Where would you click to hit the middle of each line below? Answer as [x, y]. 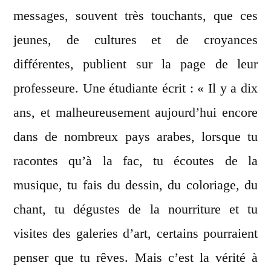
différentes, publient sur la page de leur [135, 64]
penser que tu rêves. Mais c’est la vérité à [135, 258]
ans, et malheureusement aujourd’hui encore [135, 113]
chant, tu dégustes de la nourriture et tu [135, 209]
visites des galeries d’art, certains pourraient [135, 233]
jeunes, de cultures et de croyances [135, 40]
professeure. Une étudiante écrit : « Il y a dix [135, 88]
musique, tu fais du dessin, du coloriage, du [135, 185]
